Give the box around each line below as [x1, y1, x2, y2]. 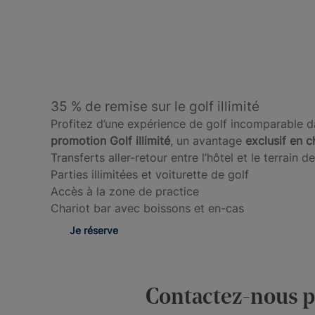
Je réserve [69, 224, 118, 236]
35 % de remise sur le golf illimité [51, 98, 259, 115]
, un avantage [170, 133, 242, 148]
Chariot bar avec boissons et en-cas [51, 200, 244, 215]
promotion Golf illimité [51, 133, 170, 148]
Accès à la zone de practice [51, 184, 199, 198]
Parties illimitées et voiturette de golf [51, 167, 249, 181]
